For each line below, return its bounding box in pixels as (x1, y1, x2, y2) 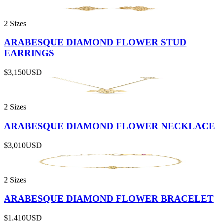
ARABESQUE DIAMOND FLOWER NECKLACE (4, 120, 215, 131)
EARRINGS (4, 48, 54, 59)
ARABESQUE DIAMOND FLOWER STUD (4, 37, 186, 48)
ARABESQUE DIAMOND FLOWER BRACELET (4, 193, 214, 204)
